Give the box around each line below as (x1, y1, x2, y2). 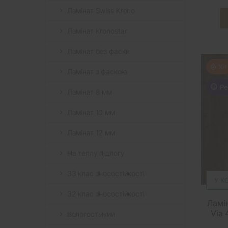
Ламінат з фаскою (67, 67, 127, 76)
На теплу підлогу (67, 148, 125, 157)
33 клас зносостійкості (67, 168, 145, 178)
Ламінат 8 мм (67, 87, 112, 96)
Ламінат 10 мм (67, 107, 115, 117)
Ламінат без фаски (67, 46, 130, 55)
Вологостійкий (67, 209, 115, 218)
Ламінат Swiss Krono (67, 6, 135, 15)
